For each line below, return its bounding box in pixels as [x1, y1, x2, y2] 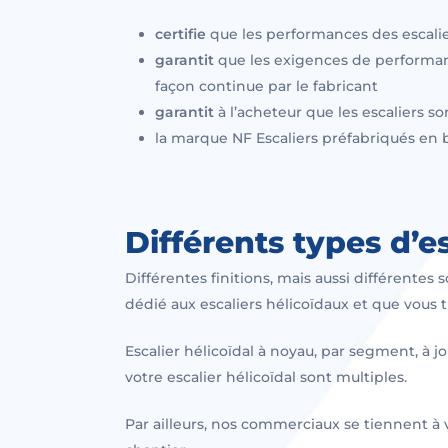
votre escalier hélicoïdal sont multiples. [125, 367, 408, 386]
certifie [155, 24, 207, 43]
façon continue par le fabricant [155, 76, 379, 95]
